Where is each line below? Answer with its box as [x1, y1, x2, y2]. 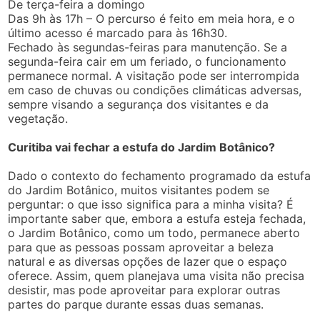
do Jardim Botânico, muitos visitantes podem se [8, 183, 270, 198]
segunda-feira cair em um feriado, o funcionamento [8, 54, 287, 69]
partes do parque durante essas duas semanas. [8, 297, 264, 312]
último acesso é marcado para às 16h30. [8, 26, 228, 41]
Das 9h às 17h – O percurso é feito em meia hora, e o [8, 11, 296, 26]
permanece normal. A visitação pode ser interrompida [8, 69, 300, 84]
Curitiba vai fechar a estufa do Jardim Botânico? [8, 140, 276, 155]
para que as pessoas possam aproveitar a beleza [8, 240, 274, 255]
